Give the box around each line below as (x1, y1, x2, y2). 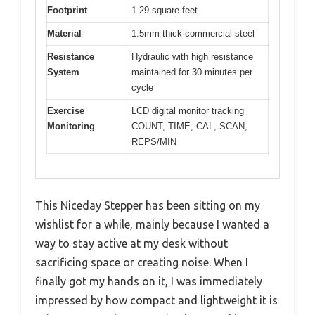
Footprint (47, 4, 87, 15)
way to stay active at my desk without (35, 237, 228, 250)
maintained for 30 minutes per (131, 66, 252, 77)
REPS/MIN (131, 136, 176, 147)
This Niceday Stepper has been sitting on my (35, 199, 260, 212)
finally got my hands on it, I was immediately (35, 275, 262, 288)
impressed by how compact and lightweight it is (35, 294, 278, 307)
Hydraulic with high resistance (131, 51, 253, 62)
